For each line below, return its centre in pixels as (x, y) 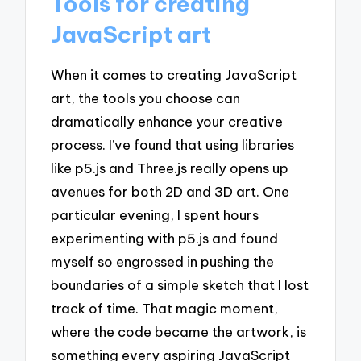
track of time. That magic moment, (165, 308)
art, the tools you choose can (146, 98)
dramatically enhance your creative (167, 121)
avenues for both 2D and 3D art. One (170, 191)
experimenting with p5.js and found (165, 238)
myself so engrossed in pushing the (163, 261)
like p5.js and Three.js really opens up (170, 168)
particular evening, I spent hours (155, 214)
